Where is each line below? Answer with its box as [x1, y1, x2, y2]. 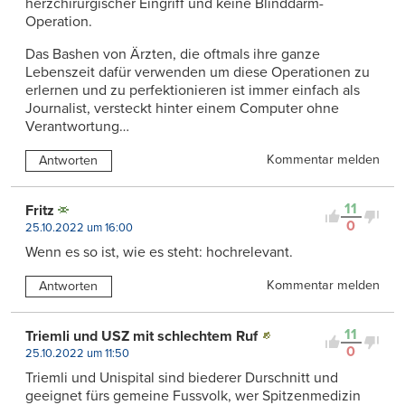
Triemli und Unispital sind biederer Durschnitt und [25, 368, 338, 387]
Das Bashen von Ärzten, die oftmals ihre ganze [25, 44, 320, 63]
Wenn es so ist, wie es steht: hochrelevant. [25, 242, 293, 261]
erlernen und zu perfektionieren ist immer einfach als [25, 80, 360, 99]
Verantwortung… [25, 117, 129, 136]
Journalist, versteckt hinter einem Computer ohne [25, 99, 339, 118]
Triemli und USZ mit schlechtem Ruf [25, 326, 258, 345]
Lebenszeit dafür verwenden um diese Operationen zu [25, 62, 370, 81]
